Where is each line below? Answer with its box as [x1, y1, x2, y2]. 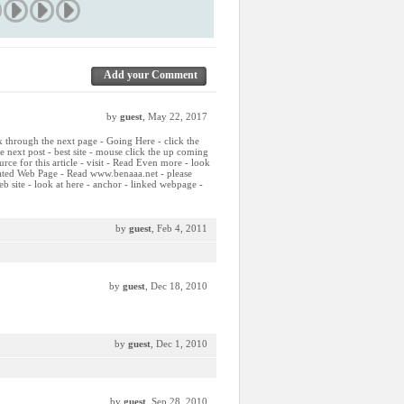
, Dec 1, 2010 [151, 338, 207, 349]
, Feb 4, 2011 [151, 223, 207, 234]
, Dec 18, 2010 [145, 280, 207, 291]
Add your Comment [104, 69, 197, 81]
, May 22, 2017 [142, 111, 207, 122]
